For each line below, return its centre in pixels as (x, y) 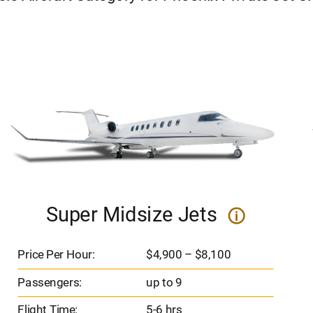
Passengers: (49, 282)
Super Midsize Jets (133, 214)
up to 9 (162, 282)
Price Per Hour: (56, 255)
